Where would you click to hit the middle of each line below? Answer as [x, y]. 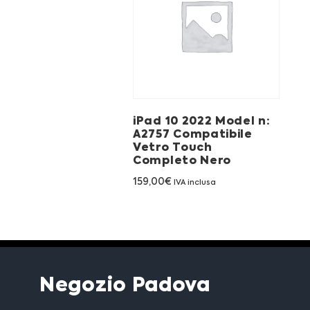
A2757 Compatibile [193, 135]
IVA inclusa [195, 183]
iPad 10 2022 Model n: [202, 121]
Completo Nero [182, 161]
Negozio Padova [125, 286]
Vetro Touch [173, 148]
